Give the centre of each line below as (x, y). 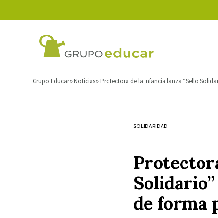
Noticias (85, 81)
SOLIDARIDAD (150, 126)
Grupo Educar (51, 81)
